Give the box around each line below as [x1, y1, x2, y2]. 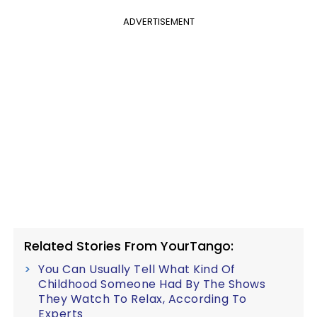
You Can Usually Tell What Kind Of [38, 260, 236, 277]
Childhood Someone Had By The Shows [38, 275, 265, 292]
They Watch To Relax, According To [38, 290, 247, 307]
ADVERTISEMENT [122, 14, 195, 28]
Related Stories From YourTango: [24, 236, 234, 255]
